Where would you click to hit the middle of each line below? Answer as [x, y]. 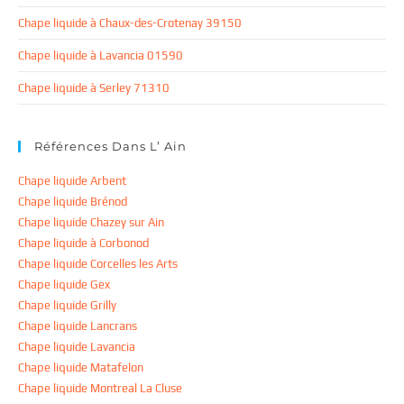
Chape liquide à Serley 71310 [94, 88]
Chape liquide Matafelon [81, 368]
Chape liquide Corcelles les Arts [98, 264]
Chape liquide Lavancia [77, 347]
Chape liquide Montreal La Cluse [100, 389]
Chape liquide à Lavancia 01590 [101, 56]
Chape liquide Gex [64, 285]
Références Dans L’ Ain [110, 147]
